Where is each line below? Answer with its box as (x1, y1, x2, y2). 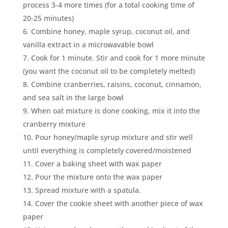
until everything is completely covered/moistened (22, 145, 191, 155)
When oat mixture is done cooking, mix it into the (31, 105, 200, 116)
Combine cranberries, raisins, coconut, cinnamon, (31, 79, 202, 89)
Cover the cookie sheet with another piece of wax (35, 198, 203, 208)
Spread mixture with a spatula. (35, 185, 141, 195)
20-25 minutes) (22, 13, 74, 23)
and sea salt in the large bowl (22, 92, 124, 102)
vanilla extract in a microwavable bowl (22, 39, 154, 49)
